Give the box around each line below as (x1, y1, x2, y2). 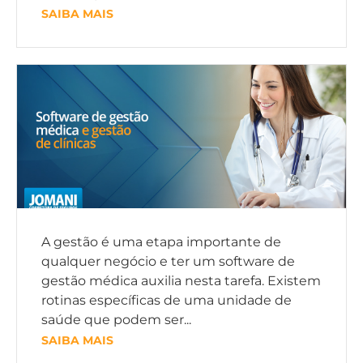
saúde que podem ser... (41, 312, 191, 328)
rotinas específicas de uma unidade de (41, 293, 292, 309)
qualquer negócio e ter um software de (41, 254, 295, 270)
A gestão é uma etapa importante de (41, 234, 281, 250)
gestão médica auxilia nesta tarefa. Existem (41, 273, 321, 289)
